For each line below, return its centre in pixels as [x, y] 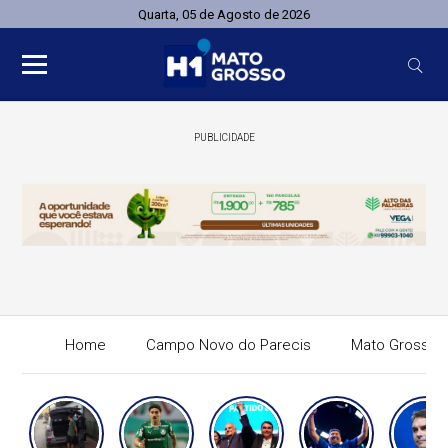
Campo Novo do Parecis [229, 345]
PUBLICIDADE [224, 137]
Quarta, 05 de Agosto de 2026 [224, 14]
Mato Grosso [395, 345]
